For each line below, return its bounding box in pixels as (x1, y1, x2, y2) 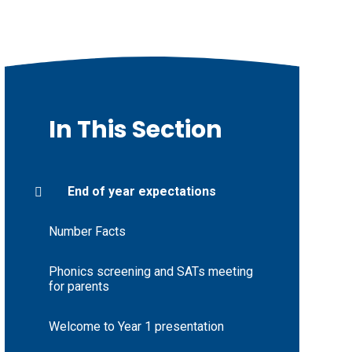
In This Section (48, 113, 222, 147)
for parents (48, 279, 109, 295)
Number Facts (48, 224, 126, 240)
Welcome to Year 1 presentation (48, 319, 224, 335)
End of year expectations (67, 184, 216, 200)
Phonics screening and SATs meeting (48, 264, 253, 280)
